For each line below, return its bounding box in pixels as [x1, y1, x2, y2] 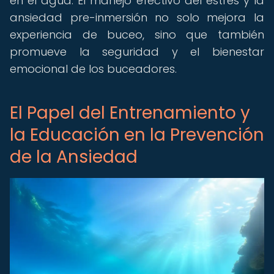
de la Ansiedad [10, 145, 138, 169]
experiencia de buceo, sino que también [10, 27, 264, 42]
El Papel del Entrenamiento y [10, 101, 250, 125]
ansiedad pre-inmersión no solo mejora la [10, 10, 264, 25]
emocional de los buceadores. [10, 61, 177, 76]
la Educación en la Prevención [10, 123, 264, 147]
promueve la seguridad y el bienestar [10, 44, 264, 59]
